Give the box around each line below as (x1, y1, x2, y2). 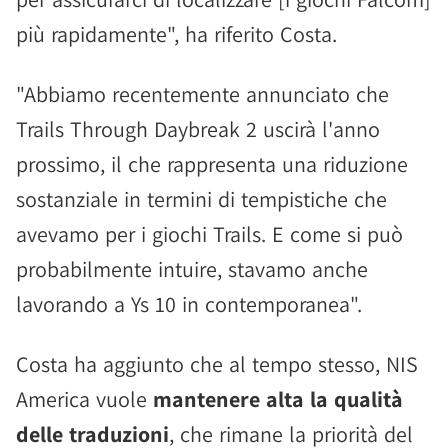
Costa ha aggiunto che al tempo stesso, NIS (16, 350, 418, 378)
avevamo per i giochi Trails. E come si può (16, 220, 403, 248)
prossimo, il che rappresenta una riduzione (16, 150, 408, 178)
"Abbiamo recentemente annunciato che (16, 80, 389, 108)
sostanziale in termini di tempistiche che (16, 185, 387, 213)
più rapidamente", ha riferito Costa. (16, 20, 337, 48)
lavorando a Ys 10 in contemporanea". (16, 290, 362, 318)
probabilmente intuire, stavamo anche (16, 255, 368, 283)
